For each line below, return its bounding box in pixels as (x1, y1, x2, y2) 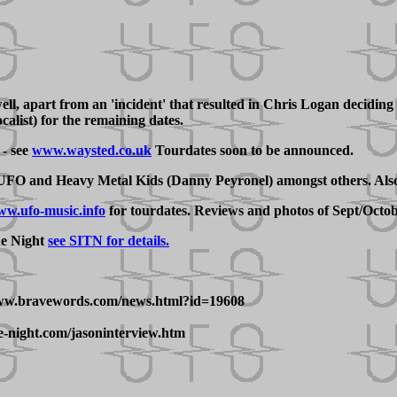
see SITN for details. (48, 232, 169, 248)
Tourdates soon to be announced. (152, 142, 354, 158)
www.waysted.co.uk (32, 142, 152, 158)
